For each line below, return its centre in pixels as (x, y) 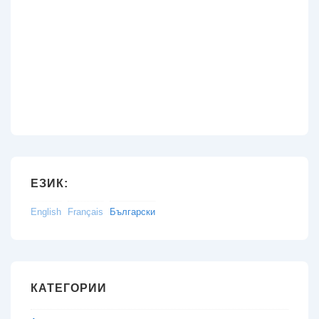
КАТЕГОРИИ (69, 288)
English (46, 211)
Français (85, 211)
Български (132, 211)
